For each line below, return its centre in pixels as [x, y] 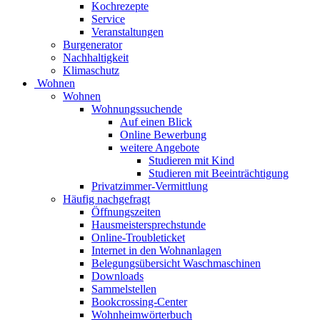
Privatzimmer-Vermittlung [150, 186]
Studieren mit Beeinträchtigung [219, 173]
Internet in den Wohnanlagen [156, 250]
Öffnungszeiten [126, 211]
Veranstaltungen [127, 31]
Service [108, 19]
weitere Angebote [160, 147]
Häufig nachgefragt [106, 199]
